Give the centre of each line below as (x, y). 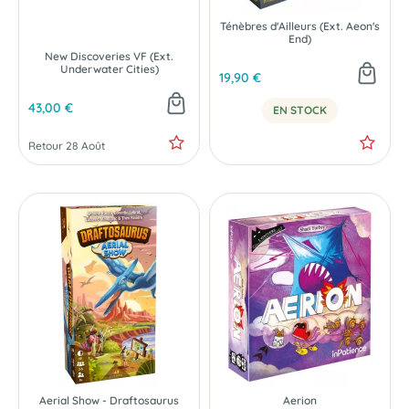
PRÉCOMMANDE (80, 108)
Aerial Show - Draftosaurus (109, 400)
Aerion (300, 400)
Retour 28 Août (67, 146)
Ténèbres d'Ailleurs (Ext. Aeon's (300, 26)
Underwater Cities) (109, 69)
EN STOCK (300, 110)
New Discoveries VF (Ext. (109, 56)
